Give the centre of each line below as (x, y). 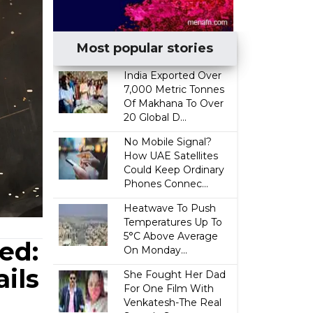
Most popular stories (145, 48)
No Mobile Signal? (168, 142)
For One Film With (169, 289)
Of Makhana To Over (174, 103)
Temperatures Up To (173, 222)
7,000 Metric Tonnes (174, 89)
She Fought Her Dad (175, 275)
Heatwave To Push (170, 208)
